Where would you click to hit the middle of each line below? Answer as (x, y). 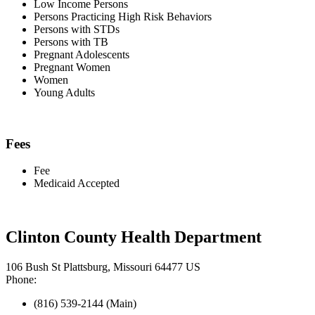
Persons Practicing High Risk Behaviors (123, 16)
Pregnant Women (72, 67)
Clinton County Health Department (134, 237)
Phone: (21, 280)
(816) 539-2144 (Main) (85, 304)
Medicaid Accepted (77, 184)
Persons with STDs (77, 29)
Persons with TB (71, 41)
